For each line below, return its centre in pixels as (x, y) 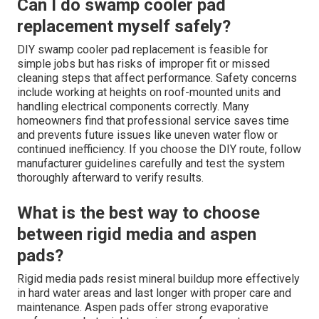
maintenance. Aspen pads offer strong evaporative (143, 307)
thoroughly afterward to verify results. (110, 177)
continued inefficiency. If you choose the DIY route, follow (159, 149)
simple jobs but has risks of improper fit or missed (143, 63)
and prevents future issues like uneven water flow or (147, 135)
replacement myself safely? (124, 26)
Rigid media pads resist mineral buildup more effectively (158, 278)
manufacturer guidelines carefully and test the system (151, 163)
